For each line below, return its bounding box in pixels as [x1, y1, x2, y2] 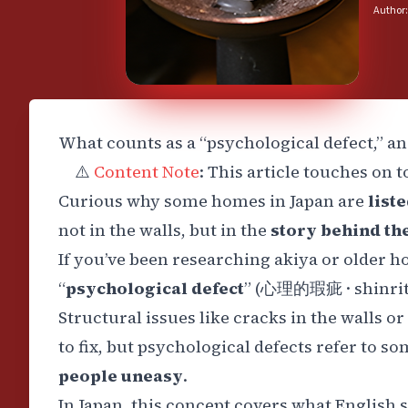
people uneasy [58, 364, 183, 387]
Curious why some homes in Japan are [58, 189, 368, 212]
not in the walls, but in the [58, 219, 270, 241]
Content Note [94, 160, 199, 183]
